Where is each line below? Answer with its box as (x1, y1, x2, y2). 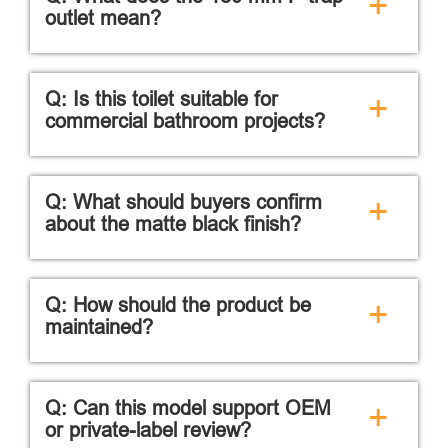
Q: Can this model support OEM (45, 395, 331, 419)
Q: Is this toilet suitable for (45, 86, 278, 110)
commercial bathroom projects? (45, 108, 325, 132)
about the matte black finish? (45, 211, 301, 235)
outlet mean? (45, 5, 161, 29)
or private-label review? (45, 417, 251, 441)
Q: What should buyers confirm (45, 189, 322, 213)
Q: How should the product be (45, 292, 311, 316)
